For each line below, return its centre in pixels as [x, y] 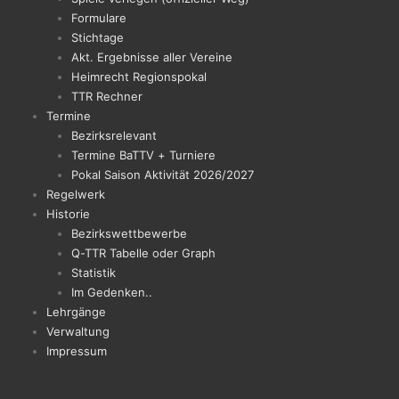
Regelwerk [76, 194]
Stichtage [98, 37]
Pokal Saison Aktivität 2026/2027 [163, 175]
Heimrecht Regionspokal [139, 77]
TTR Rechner [107, 96]
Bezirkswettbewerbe [129, 233]
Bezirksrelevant [114, 135]
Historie [68, 214]
